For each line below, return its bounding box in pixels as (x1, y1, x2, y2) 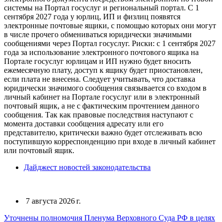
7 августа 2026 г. (24, 197, 81, 205)
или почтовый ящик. (4, 146, 74, 155)
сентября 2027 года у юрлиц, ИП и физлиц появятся (4, 12, 180, 21)
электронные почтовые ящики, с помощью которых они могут (4, 21, 216, 30)
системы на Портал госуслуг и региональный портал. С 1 (4, 3, 199, 12)
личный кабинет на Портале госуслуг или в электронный (4, 93, 200, 101)
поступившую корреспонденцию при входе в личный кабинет (4, 137, 216, 146)
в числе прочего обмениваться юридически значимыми (4, 30, 192, 39)
